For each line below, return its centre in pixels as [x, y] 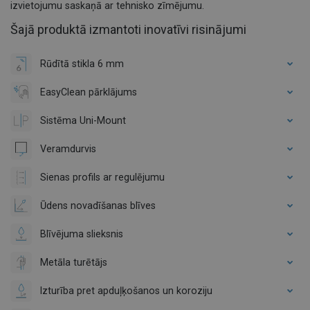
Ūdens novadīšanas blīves [98, 205]
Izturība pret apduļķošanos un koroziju [126, 290]
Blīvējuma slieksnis [82, 234]
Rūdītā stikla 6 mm [82, 63]
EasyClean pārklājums [89, 92]
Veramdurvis [68, 148]
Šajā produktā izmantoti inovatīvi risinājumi [128, 29]
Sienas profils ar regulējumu [102, 177]
